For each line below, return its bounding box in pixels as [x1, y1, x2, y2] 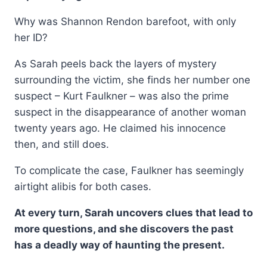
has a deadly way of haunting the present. [14, 238, 225, 251]
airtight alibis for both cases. [14, 180, 151, 193]
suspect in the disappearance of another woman [14, 105, 246, 118]
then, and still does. [14, 138, 109, 150]
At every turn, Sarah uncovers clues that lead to [14, 206, 253, 219]
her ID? [14, 31, 48, 44]
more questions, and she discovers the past [14, 222, 234, 235]
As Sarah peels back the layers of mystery [14, 57, 216, 70]
